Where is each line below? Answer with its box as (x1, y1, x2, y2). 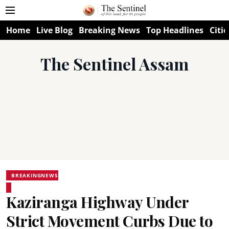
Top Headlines (146, 25, 203, 36)
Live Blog (36, 25, 73, 36)
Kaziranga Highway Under (6, 192, 189, 212)
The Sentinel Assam (40, 53, 189, 75)
